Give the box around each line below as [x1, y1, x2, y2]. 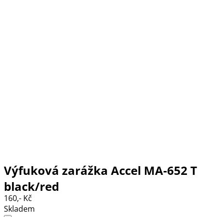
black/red [4, 178, 59, 194]
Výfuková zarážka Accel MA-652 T [4, 162, 197, 178]
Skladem [4, 203, 35, 214]
